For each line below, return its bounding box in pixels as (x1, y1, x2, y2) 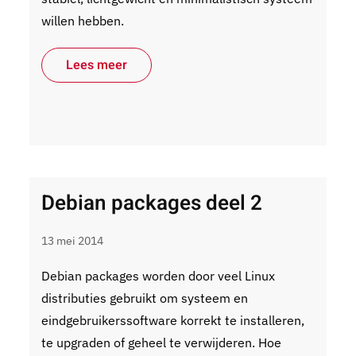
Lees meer (66, 56, 128, 75)
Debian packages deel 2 (41, 188, 263, 219)
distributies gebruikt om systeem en (41, 290, 249, 306)
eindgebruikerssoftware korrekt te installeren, (41, 312, 305, 328)
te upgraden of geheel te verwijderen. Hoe (41, 335, 282, 350)
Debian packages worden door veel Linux (41, 268, 276, 284)
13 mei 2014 (41, 234, 104, 248)
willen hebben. (41, 13, 125, 29)
